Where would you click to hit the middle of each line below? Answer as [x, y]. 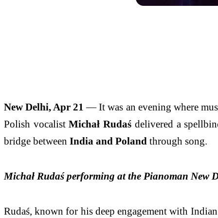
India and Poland [108, 141]
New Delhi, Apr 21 [44, 107]
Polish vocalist [36, 124]
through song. [177, 141]
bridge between [37, 141]
